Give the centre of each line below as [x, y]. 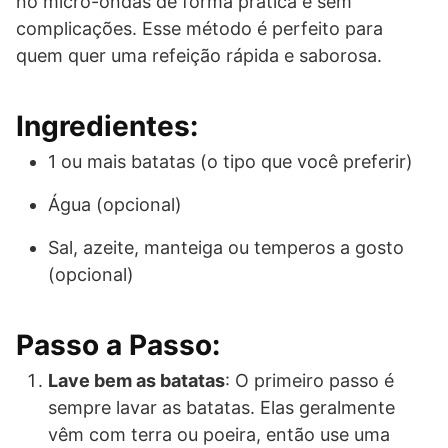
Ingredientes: [107, 126]
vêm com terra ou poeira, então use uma [219, 435]
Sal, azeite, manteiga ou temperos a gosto [226, 248]
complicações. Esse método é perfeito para [199, 29]
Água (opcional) [115, 205]
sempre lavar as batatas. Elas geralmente [221, 408]
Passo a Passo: [118, 345]
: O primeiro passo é [309, 381]
